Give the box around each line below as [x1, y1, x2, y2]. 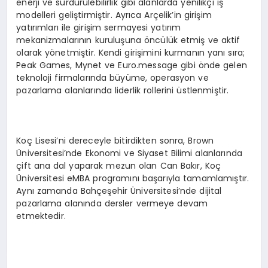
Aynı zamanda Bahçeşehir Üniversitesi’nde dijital [16, 185, 222, 197]
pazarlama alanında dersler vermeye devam [16, 197, 208, 210]
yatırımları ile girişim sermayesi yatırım [16, 22, 181, 34]
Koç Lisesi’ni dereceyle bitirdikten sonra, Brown [16, 135, 214, 147]
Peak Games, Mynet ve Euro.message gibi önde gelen [16, 59, 247, 72]
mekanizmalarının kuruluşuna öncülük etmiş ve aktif [16, 34, 240, 47]
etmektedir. [16, 210, 66, 223]
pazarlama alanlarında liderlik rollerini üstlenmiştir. [16, 84, 229, 97]
